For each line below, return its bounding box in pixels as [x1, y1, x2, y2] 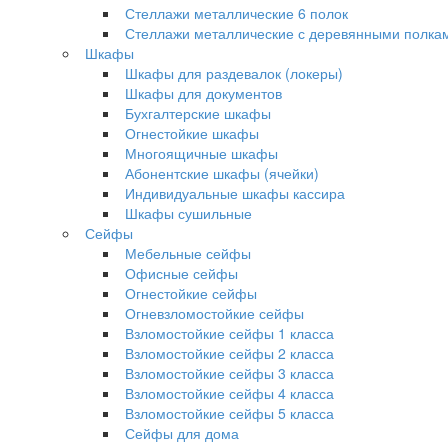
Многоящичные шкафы [125, 143, 278, 163]
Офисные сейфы [125, 263, 238, 283]
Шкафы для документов [125, 83, 282, 103]
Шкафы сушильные [125, 203, 252, 223]
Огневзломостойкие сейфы [125, 303, 304, 323]
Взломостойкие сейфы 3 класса [125, 363, 334, 383]
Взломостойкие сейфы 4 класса [125, 383, 334, 403]
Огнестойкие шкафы [125, 123, 259, 143]
